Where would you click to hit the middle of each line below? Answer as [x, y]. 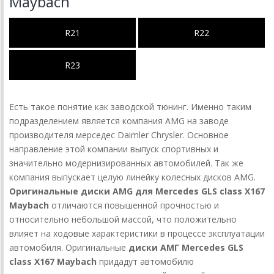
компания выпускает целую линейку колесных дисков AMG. [132, 177]
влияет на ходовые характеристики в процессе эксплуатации [137, 234]
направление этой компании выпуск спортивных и [114, 149]
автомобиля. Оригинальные [69, 248]
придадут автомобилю [145, 262]
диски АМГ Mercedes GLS [186, 248]
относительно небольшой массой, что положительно [123, 220]
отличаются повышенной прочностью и [134, 206]
